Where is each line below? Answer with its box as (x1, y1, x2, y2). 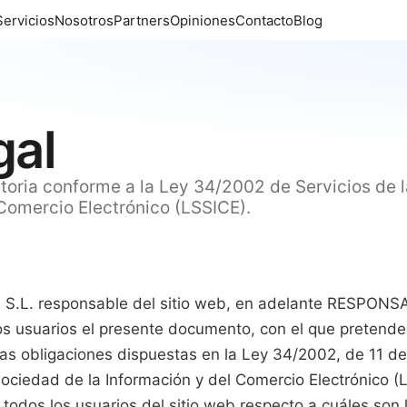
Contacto (234, 11, 293, 29)
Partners (113, 11, 170, 29)
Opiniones (169, 11, 235, 29)
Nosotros (54, 11, 114, 29)
